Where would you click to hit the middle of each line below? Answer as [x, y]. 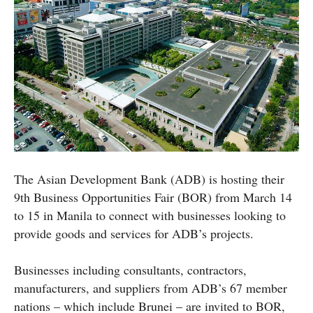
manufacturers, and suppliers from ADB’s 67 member [151, 287]
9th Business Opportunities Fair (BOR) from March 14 [153, 197]
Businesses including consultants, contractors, [130, 269]
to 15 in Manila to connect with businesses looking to [150, 215]
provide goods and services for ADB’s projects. [134, 233]
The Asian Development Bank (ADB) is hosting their [149, 179]
